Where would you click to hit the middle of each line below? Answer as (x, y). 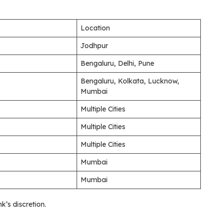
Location (95, 28)
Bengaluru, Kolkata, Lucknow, (130, 81)
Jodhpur (94, 45)
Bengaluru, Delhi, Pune (117, 63)
